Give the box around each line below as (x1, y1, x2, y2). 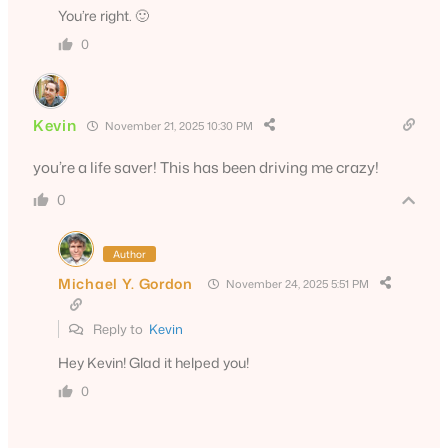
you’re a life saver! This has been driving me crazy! (33, 157, 379, 179)
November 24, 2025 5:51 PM (222, 275, 369, 292)
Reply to (90, 320, 149, 339)
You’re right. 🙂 (58, 6, 149, 26)
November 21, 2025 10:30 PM (101, 117, 253, 134)
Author (113, 247, 146, 262)
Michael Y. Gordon (58, 273, 193, 293)
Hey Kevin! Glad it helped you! (58, 353, 249, 373)
